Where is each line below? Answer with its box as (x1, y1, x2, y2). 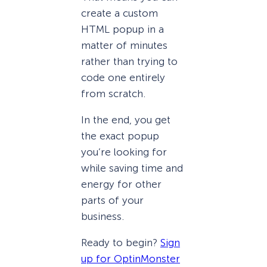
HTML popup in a (81, 23, 164, 35)
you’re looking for (81, 146, 167, 159)
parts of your (81, 194, 144, 207)
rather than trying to (81, 55, 178, 67)
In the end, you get (81, 114, 170, 126)
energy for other (81, 178, 162, 191)
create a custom (81, 7, 158, 19)
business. (81, 210, 124, 223)
